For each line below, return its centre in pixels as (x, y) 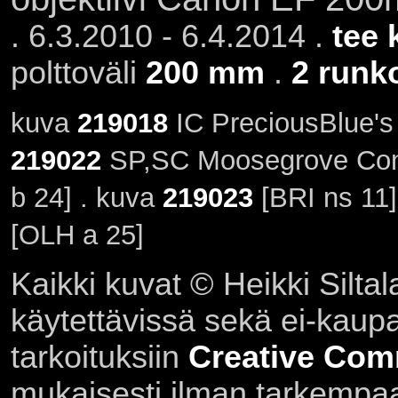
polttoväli (78, 72)
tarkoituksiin (99, 357)
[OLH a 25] (77, 235)
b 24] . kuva (86, 198)
